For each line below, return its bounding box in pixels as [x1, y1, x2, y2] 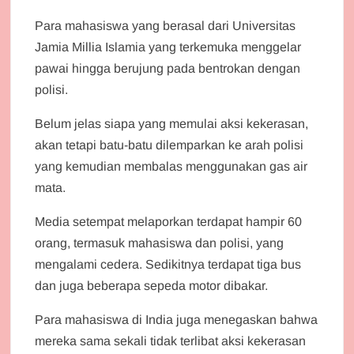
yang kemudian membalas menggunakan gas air [35, 159, 308, 173]
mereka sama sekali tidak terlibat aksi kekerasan [35, 333, 307, 348]
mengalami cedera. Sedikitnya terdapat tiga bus [35, 257, 302, 271]
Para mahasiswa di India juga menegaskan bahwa [35, 312, 318, 326]
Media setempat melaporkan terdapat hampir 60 [35, 214, 303, 228]
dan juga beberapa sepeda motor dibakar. [35, 278, 269, 292]
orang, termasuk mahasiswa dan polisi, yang [35, 235, 284, 250]
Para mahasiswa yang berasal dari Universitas [35, 18, 296, 32]
